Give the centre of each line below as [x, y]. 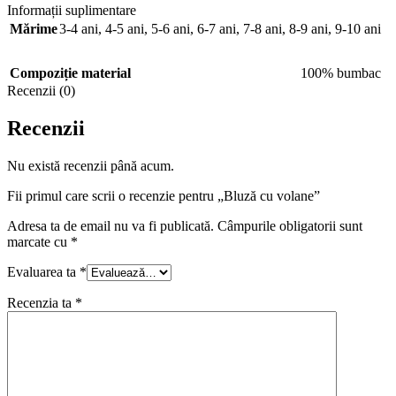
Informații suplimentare [72, 11]
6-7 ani [217, 29]
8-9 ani [308, 29]
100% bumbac [341, 73]
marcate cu [39, 242]
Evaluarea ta [43, 272]
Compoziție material [70, 73]
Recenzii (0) [41, 91]
